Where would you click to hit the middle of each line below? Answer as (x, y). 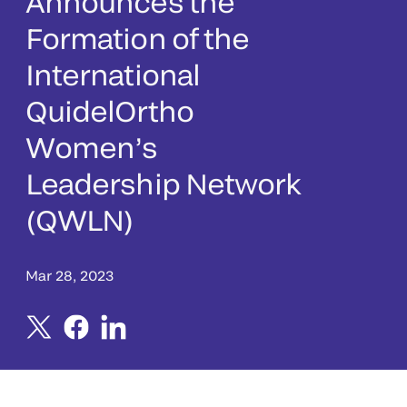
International (113, 74)
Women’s (92, 146)
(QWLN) (80, 219)
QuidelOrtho (109, 110)
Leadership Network (164, 183)
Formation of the (138, 37)
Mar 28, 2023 (69, 275)
